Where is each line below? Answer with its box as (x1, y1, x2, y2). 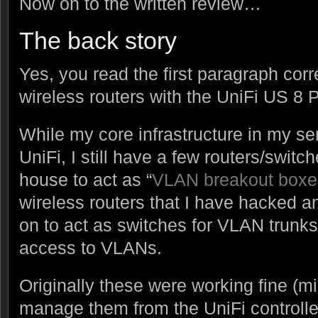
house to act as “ (19, 170, 152, 190)
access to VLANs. (19, 238, 162, 258)
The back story (19, 28, 177, 55)
